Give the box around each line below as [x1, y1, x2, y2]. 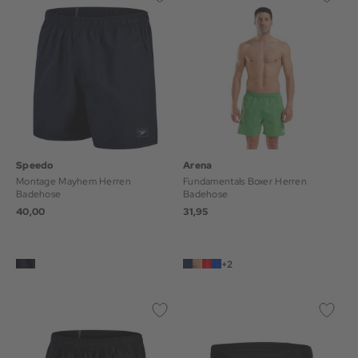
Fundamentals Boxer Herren [183, 175, 276, 188]
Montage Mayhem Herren [16, 175, 131, 188]
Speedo [16, 159, 54, 172]
